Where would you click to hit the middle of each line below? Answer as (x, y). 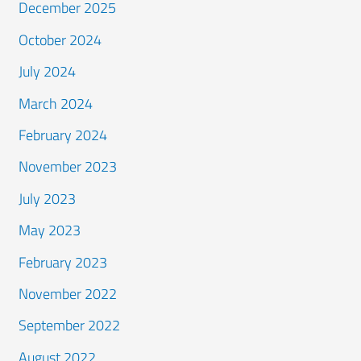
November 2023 (68, 167)
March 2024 (56, 103)
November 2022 (68, 293)
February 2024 (63, 135)
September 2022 (70, 326)
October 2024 (60, 39)
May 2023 (50, 230)
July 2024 (48, 72)
